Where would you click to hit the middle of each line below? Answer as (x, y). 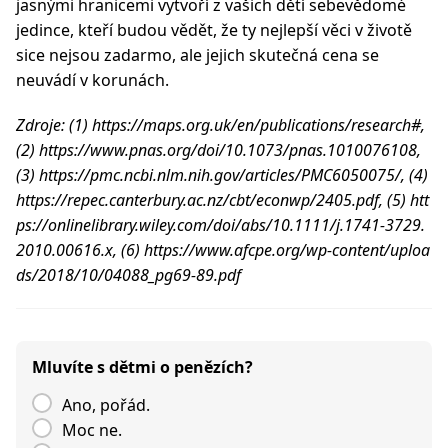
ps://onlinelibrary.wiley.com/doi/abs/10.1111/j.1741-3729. (220, 225)
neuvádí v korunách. (92, 80)
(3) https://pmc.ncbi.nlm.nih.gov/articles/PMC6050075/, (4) (222, 175)
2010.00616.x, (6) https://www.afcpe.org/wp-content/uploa (223, 250)
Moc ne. (92, 430)
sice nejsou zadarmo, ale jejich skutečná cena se (197, 55)
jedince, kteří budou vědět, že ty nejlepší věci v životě (214, 30)
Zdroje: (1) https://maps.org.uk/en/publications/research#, (220, 125)
